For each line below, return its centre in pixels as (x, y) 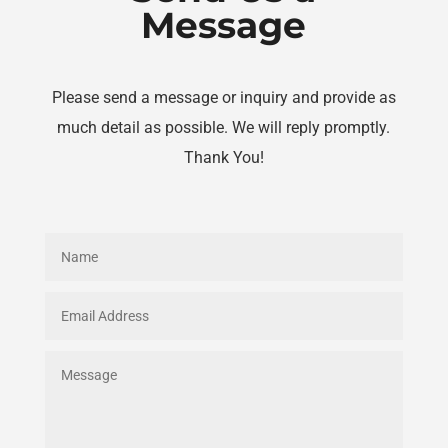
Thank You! (223, 157)
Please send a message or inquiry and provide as (223, 97)
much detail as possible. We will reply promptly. (224, 127)
